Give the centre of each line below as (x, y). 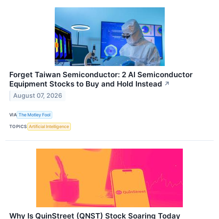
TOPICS (18, 127)
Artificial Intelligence (49, 127)
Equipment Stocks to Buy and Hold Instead (86, 84)
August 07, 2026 (38, 96)
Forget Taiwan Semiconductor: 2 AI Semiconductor (101, 74)
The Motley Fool (35, 115)
